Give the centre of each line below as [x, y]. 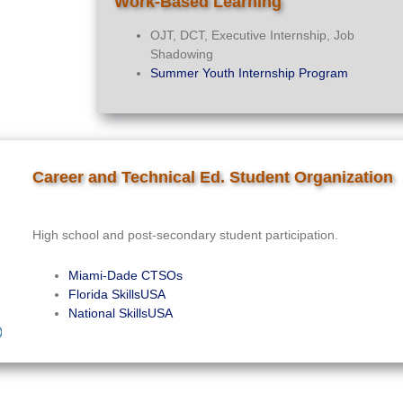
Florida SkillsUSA [117, 294]
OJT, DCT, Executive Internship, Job [252, 35]
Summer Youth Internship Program [249, 72]
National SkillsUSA [121, 313]
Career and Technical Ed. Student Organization [213, 177]
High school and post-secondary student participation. [185, 234]
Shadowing [181, 54]
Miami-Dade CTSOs [125, 275]
